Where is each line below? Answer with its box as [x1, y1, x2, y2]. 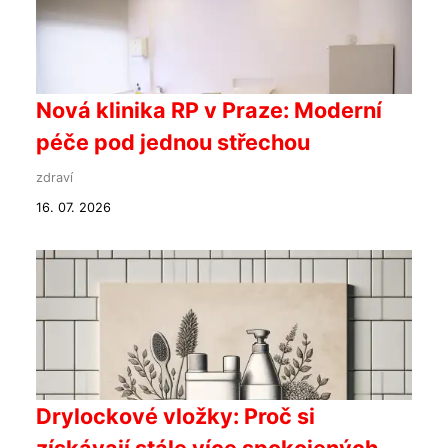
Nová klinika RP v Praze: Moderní [36, 96, 382, 123]
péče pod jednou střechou [36, 128, 310, 155]
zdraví [36, 169, 73, 185]
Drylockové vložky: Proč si [36, 402, 315, 429]
